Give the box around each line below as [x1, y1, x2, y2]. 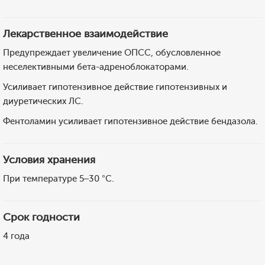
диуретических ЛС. [3, 96, 83, 106]
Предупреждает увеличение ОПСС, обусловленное [3, 47, 221, 58]
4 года [3, 231, 30, 241]
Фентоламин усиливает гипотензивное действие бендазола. [3, 116, 258, 127]
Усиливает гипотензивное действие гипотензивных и [3, 82, 227, 92]
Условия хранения [3, 153, 95, 166]
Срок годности [3, 211, 80, 224]
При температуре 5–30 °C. [3, 173, 114, 184]
